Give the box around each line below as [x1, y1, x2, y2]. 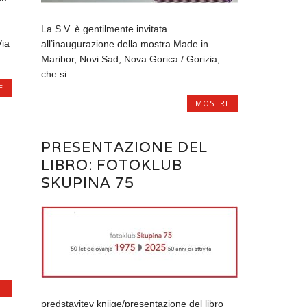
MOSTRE [195, 97, 230, 108]
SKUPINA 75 [41, 173, 135, 192]
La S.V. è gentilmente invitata [41, 23, 168, 34]
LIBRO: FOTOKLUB [41, 155, 183, 174]
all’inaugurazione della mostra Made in [41, 38, 209, 49]
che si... [41, 68, 75, 79]
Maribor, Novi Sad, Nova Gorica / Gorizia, [41, 53, 221, 64]
